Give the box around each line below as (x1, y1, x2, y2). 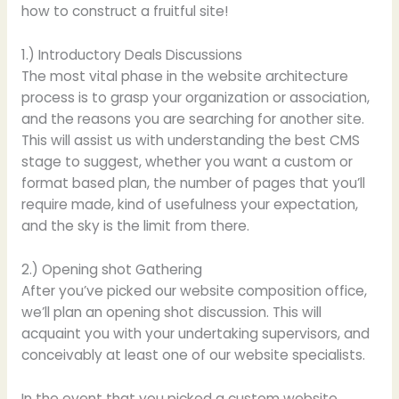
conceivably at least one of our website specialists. (20, 345, 365, 364)
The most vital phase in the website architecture (20, 66, 348, 85)
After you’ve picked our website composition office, (20, 281, 367, 300)
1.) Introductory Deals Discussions (20, 45, 242, 64)
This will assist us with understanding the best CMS (20, 130, 360, 150)
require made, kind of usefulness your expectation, (20, 194, 358, 214)
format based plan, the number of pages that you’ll (20, 173, 365, 192)
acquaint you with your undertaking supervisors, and (20, 323, 370, 343)
